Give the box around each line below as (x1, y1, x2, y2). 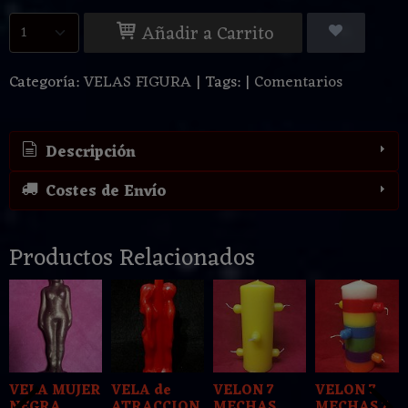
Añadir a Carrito (138, 19, 274, 51)
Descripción (40, 138, 136, 167)
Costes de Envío (40, 178, 166, 207)
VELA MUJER (9, 379, 101, 404)
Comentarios (254, 69, 342, 97)
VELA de (111, 379, 171, 404)
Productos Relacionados (9, 238, 255, 280)
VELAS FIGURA (84, 69, 191, 97)
